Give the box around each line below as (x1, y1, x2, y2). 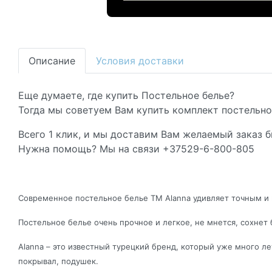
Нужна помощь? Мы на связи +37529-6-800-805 (18, 142, 254, 155)
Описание (29, 54, 75, 67)
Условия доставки (96, 54, 184, 67)
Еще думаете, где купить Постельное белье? (18, 89, 234, 101)
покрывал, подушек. (18, 256, 98, 266)
